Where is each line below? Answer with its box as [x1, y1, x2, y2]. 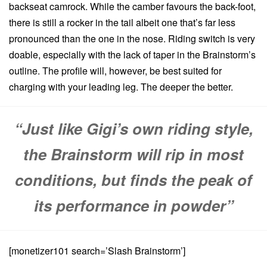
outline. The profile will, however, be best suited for [9, 64, 222, 78]
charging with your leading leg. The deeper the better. [9, 80, 233, 94]
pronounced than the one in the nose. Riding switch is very [9, 32, 255, 46]
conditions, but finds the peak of [15, 169, 252, 191]
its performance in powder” [33, 194, 234, 217]
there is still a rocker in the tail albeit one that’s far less [9, 15, 235, 30]
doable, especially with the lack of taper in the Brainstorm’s [9, 48, 256, 62]
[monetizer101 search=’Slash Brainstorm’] [9, 243, 185, 257]
